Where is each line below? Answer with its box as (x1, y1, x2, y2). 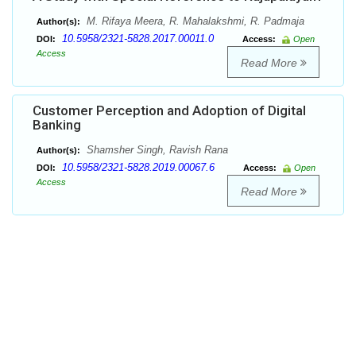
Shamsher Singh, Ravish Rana (83, 144, 228, 157)
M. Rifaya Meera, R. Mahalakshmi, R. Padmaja (83, 15, 304, 28)
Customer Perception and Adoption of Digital (33, 103, 306, 119)
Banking (33, 117, 81, 133)
